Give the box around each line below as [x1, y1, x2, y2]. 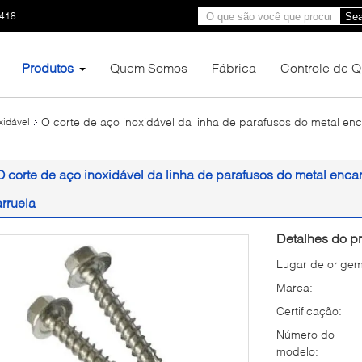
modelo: [276, 344, 318, 358]
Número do [276, 327, 335, 341]
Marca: [276, 280, 313, 294]
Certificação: [276, 304, 342, 318]
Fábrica [212, 60, 256, 75]
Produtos [22, 60, 74, 75]
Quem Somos [110, 60, 187, 75]
